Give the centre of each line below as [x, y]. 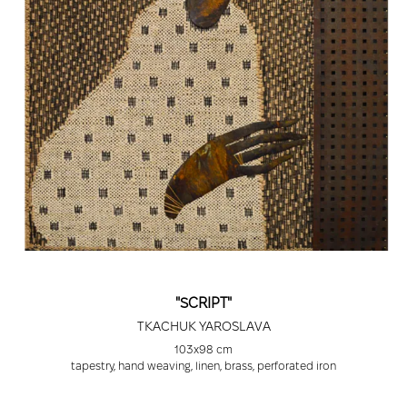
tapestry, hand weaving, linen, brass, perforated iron [203, 366]
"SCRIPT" [203, 303]
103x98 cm [203, 350]
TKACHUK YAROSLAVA [203, 327]
